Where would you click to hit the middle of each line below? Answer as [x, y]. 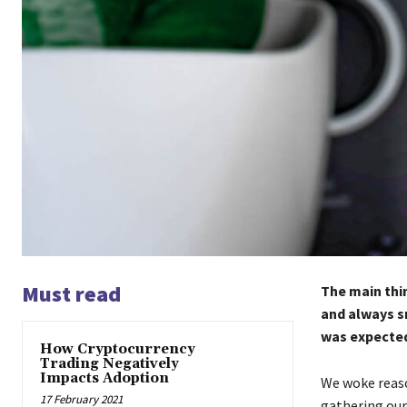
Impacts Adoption [104, 379]
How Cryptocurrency [118, 350]
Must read [71, 294]
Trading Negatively [109, 364]
